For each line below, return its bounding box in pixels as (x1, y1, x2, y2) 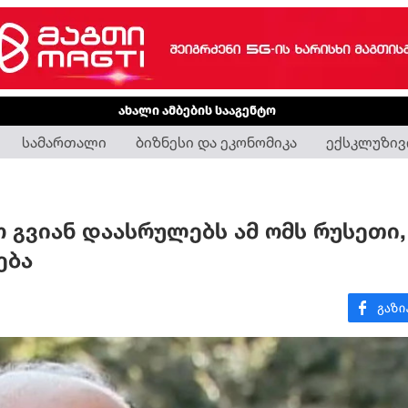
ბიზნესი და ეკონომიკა (136, 133, 297, 151)
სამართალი (22, 133, 107, 151)
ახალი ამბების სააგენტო (117, 103, 276, 118)
